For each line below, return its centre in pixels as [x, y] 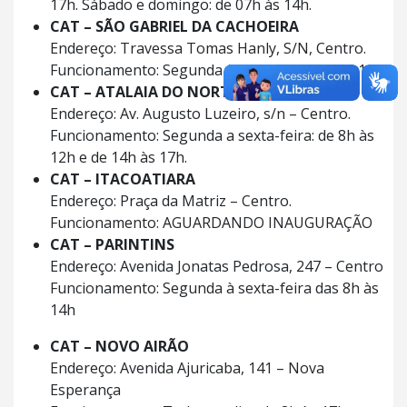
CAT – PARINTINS [112, 244]
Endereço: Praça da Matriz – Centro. [171, 201]
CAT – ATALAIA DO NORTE [144, 92]
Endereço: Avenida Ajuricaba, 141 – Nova [187, 368]
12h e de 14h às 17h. [119, 157]
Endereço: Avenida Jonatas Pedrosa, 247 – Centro [217, 266]
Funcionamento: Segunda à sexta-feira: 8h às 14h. [218, 70]
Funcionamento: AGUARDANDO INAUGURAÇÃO [211, 223]
